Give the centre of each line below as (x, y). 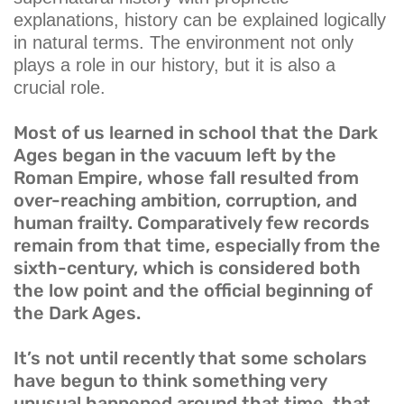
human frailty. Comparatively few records (192, 223)
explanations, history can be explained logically (200, 20)
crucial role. (60, 88)
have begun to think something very (170, 381)
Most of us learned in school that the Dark (196, 133)
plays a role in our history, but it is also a (174, 65)
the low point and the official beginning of (193, 291)
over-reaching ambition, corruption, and (185, 201)
